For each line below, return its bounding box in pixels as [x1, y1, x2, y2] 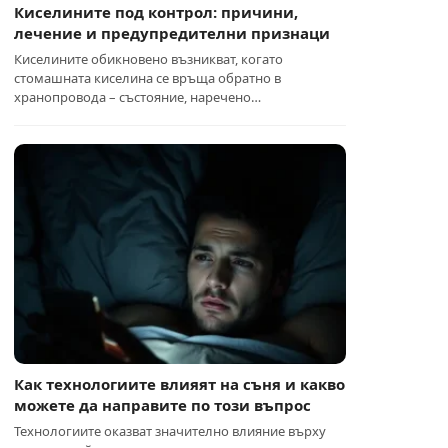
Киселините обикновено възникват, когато [14, 50, 284, 68]
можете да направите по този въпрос [14, 395, 312, 415]
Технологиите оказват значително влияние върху [14, 422, 327, 440]
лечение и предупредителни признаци [14, 23, 331, 43]
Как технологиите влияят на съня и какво [14, 374, 346, 394]
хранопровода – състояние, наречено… [14, 88, 262, 106]
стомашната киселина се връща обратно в [14, 69, 282, 87]
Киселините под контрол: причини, [14, 2, 299, 22]
